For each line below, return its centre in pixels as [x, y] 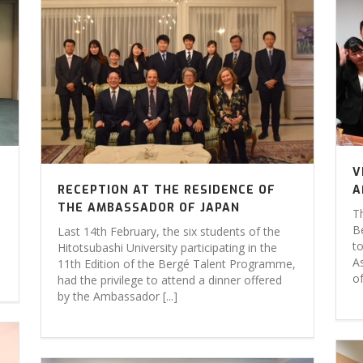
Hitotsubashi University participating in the [168, 248]
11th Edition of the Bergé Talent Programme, [177, 264]
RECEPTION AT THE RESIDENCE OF [167, 190]
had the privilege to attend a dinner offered [170, 280]
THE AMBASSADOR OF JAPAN [149, 208]
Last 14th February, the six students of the [169, 231]
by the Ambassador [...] [118, 296]
